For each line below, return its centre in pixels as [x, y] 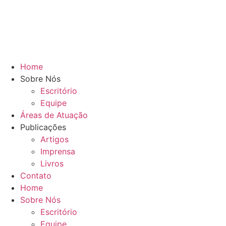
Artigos [54, 139]
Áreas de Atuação [54, 115]
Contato [36, 176]
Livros [52, 163]
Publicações [43, 127]
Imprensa [58, 151]
